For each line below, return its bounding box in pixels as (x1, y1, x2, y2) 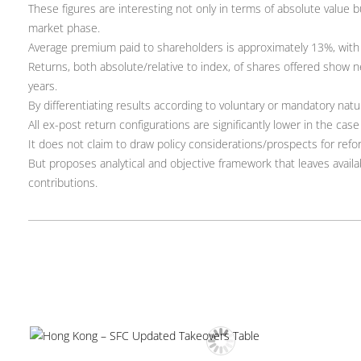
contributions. (28, 175, 98, 190)
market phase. (28, 20, 100, 35)
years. (28, 78, 57, 93)
